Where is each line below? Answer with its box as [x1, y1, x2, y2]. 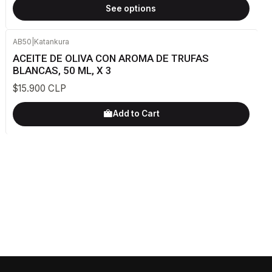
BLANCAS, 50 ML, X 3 [12, 64, 112, 77]
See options [106, 3, 157, 13]
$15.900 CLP [12, 82, 66, 94]
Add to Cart [112, 109, 160, 118]
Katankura [33, 37, 69, 47]
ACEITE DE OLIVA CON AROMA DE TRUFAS [12, 52, 209, 65]
